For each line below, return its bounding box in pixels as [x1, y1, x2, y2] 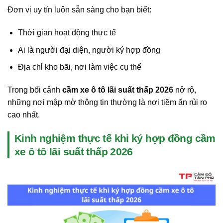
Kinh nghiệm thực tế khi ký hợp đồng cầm [14, 132, 216, 144]
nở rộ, [173, 85, 196, 94]
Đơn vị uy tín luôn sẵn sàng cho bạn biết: [7, 5, 151, 14]
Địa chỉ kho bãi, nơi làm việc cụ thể [17, 63, 141, 72]
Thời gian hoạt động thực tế [17, 28, 116, 37]
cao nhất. [7, 110, 40, 119]
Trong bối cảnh [7, 85, 62, 94]
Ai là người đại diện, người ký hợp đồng [17, 45, 160, 54]
